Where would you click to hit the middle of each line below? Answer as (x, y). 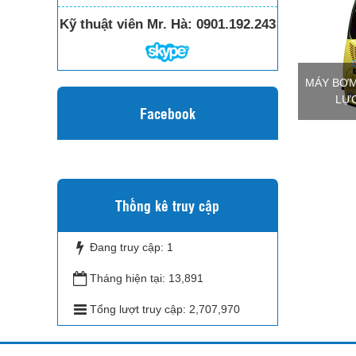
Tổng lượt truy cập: (139, 309)
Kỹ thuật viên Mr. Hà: (126, 25)
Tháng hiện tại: (129, 278)
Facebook (167, 112)
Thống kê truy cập (168, 205)
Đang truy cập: (128, 247)
